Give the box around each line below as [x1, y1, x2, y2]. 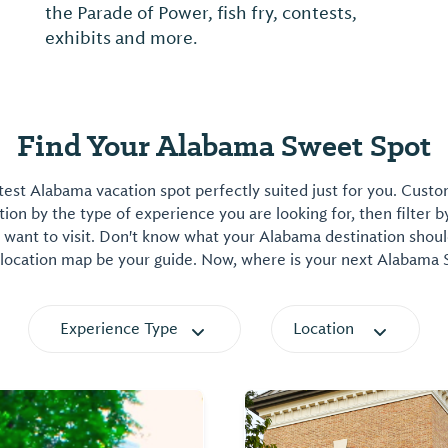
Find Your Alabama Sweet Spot [17, 125, 431, 166]
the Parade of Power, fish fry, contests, [45, 2, 357, 24]
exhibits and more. [45, 27, 198, 49]
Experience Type [60, 319, 178, 339]
